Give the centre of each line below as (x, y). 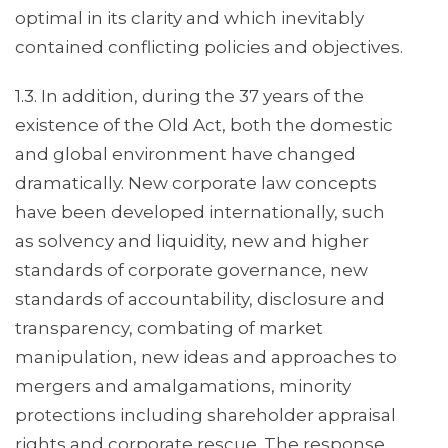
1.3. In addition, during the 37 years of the (189, 96)
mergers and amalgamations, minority (183, 386)
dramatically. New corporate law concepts (196, 183)
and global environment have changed (185, 154)
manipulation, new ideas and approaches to (206, 357)
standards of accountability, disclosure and (200, 299)
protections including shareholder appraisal (205, 415)
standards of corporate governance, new (191, 270)
